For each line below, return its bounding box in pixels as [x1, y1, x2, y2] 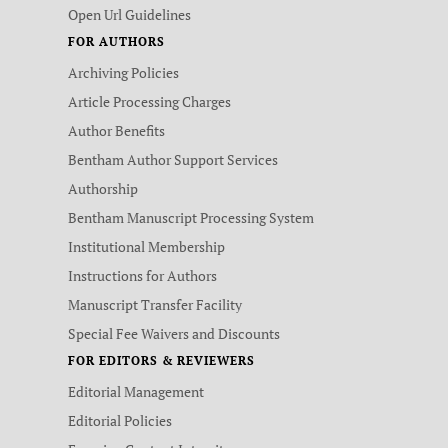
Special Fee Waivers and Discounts [68, 324, 280, 343]
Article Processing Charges [68, 92, 231, 111]
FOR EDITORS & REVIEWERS [68, 353, 256, 368]
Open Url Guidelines [68, 5, 191, 24]
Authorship [68, 179, 138, 198]
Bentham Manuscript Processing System [68, 208, 314, 227]
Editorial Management [68, 382, 204, 401]
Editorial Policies [68, 411, 172, 430]
